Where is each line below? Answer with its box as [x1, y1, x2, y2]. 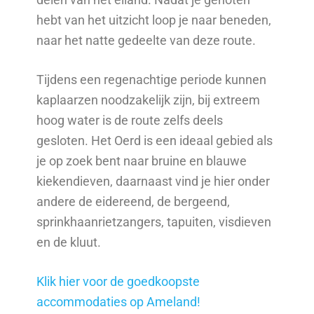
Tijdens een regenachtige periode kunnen [36, 71, 267, 87]
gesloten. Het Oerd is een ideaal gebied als [36, 132, 273, 148]
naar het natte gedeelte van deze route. [36, 32, 257, 48]
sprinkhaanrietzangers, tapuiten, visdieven [36, 214, 272, 229]
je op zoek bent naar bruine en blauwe [36, 153, 247, 168]
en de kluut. [36, 234, 102, 250]
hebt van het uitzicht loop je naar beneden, [36, 12, 272, 27]
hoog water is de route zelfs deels [36, 112, 224, 128]
